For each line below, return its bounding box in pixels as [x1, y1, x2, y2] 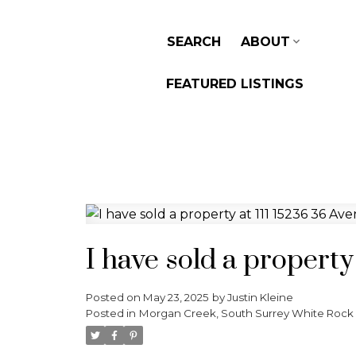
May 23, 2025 [142, 290, 209, 304]
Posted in [85, 306, 136, 319]
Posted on [85, 290, 143, 304]
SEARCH [166, 34, 221, 50]
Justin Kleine [226, 290, 293, 304]
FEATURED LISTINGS [166, 75, 304, 91]
